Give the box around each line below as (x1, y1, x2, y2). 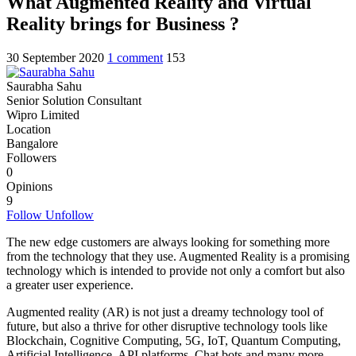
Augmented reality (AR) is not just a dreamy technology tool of (6, 304, 323, 319)
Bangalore (6, 136, 58, 150)
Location (6, 122, 51, 136)
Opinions (6, 179, 52, 193)
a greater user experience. (6, 277, 133, 292)
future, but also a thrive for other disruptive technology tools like (6, 319, 327, 333)
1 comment (107, 50, 163, 64)
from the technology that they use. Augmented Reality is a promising (6, 249, 350, 263)
